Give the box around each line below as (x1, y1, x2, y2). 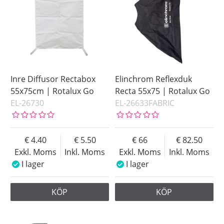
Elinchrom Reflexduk (115, 73, 192, 85)
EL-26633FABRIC (115, 97, 175, 109)
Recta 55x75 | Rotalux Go (115, 85, 210, 97)
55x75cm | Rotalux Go (10, 85, 94, 97)
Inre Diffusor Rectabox (10, 73, 96, 85)
